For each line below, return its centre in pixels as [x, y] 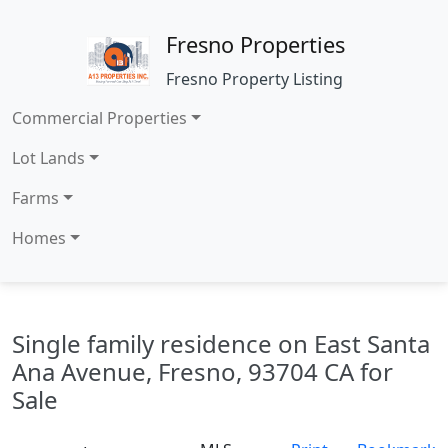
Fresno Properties [255, 44]
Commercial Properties [99, 118]
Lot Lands [48, 158]
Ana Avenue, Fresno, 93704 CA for [202, 371]
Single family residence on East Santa [221, 343]
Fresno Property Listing [254, 79]
